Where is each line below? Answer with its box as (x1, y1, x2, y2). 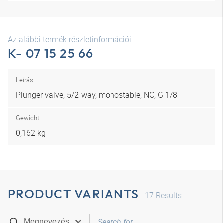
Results (154, 190, 182, 201)
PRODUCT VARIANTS (8, 186, 139, 202)
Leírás (16, 75, 33, 84)
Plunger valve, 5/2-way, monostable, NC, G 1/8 (16, 89, 177, 100)
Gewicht (16, 113, 39, 122)
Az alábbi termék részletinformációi (8, 34, 131, 45)
